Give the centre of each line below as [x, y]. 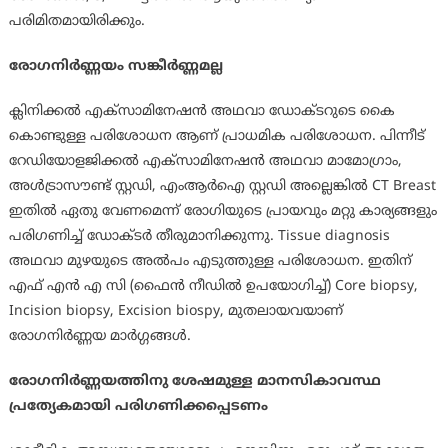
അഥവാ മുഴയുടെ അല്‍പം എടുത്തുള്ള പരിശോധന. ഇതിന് [210, 262]
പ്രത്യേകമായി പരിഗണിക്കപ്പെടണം [138, 407]
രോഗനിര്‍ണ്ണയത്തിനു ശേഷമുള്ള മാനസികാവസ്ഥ [194, 382]
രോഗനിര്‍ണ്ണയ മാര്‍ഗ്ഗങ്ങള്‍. [99, 337]
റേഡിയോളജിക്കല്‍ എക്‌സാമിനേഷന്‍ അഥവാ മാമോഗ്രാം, [205, 162]
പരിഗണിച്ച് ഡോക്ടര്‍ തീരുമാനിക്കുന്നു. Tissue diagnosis [199, 237]
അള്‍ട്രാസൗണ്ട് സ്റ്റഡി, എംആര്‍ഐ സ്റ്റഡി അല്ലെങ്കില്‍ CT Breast [222, 187]
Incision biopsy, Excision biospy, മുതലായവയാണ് [175, 312]
